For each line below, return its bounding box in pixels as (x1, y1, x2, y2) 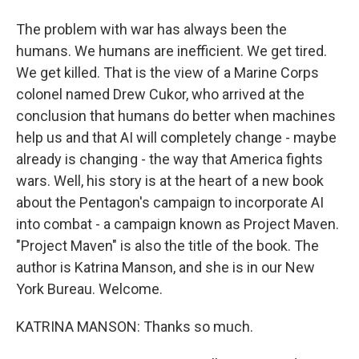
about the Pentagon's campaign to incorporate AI (16, 194, 324, 211)
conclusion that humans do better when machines (16, 107, 336, 124)
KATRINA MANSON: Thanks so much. (16, 318, 253, 335)
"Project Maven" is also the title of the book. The (16, 237, 319, 254)
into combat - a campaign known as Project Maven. (16, 216, 339, 232)
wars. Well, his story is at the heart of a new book (16, 172, 324, 189)
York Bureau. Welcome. (16, 280, 163, 297)
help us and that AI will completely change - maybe (16, 129, 337, 146)
